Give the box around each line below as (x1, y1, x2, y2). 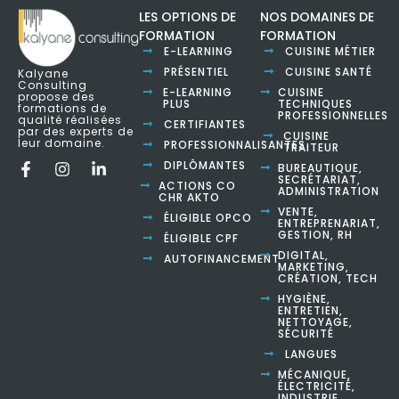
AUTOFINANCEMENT (164, 251, 280, 267)
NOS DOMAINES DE (260, 8, 374, 27)
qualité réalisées (18, 112, 122, 128)
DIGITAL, (278, 248, 329, 264)
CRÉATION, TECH (278, 271, 378, 287)
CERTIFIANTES (164, 117, 246, 133)
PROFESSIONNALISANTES (164, 137, 305, 153)
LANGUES (285, 346, 338, 362)
